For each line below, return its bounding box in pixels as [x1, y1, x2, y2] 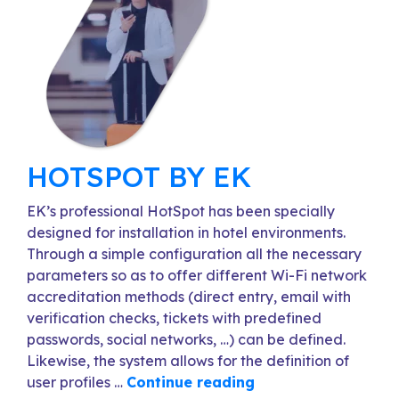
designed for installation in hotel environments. [27, 224, 346, 241]
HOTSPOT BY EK [27, 159, 251, 194]
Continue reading [126, 373, 255, 391]
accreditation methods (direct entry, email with [27, 288, 351, 305]
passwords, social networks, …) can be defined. [27, 330, 346, 348]
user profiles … [27, 373, 126, 391]
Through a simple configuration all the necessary [27, 245, 362, 263]
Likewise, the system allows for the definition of [27, 352, 349, 370]
